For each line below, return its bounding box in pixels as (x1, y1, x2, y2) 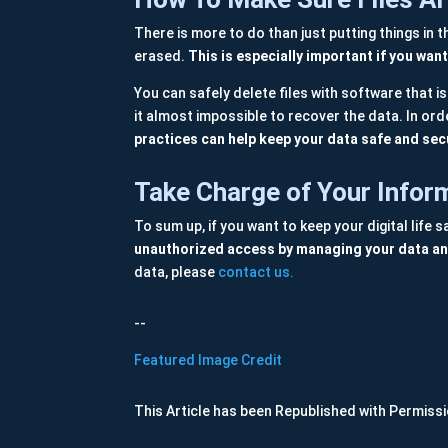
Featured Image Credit (134, 352, 283, 369)
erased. (134, 48, 189, 65)
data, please (134, 264, 219, 281)
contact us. (218, 264, 295, 281)
